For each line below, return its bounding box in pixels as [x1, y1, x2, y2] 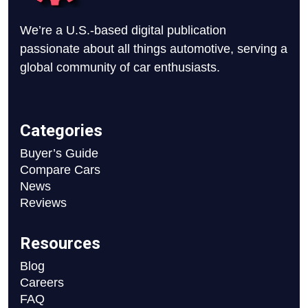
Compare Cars [20, 162, 100, 177]
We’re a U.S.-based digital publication [20, 23, 226, 37]
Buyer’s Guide [20, 146, 98, 160]
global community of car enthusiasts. [20, 60, 220, 74]
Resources [20, 233, 100, 253]
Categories [20, 120, 102, 140]
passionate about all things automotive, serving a [20, 42, 287, 56]
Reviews [20, 195, 67, 210]
